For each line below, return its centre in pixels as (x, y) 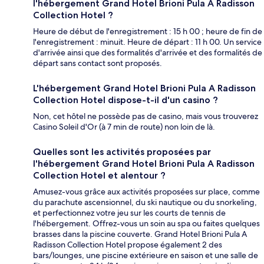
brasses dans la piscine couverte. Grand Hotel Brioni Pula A (140, 234)
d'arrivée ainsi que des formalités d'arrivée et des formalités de (148, 52)
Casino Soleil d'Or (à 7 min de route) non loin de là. (124, 126)
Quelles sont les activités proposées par (122, 151)
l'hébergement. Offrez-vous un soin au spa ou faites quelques (146, 223)
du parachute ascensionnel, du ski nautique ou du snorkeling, (145, 202)
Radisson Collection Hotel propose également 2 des (128, 244)
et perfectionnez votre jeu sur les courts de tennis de (129, 212)
